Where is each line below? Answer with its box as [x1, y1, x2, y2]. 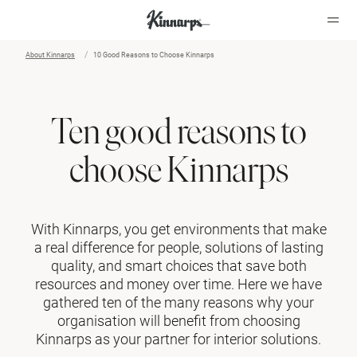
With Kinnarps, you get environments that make [30, 221, 327, 238]
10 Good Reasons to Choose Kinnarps [93, 51, 214, 59]
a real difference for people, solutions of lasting [33, 239, 324, 257]
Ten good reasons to [50, 108, 307, 154]
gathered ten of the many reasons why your [43, 294, 314, 312]
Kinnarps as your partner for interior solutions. [36, 331, 321, 348]
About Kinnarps [25, 51, 75, 59]
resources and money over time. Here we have [35, 276, 322, 293]
